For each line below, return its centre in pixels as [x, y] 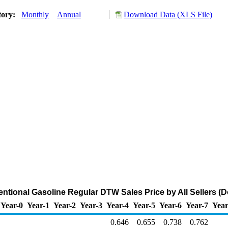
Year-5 [144, 205]
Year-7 [197, 205]
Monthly [35, 15]
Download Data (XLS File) [168, 15]
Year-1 [38, 205]
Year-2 [65, 205]
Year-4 [118, 205]
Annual [69, 15]
